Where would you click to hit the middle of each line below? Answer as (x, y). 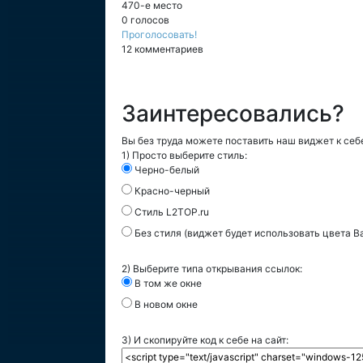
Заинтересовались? (233, 113)
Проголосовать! (159, 34)
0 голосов (145, 20)
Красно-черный (171, 191)
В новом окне (165, 304)
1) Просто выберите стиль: (184, 155)
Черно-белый (166, 170)
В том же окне (167, 283)
